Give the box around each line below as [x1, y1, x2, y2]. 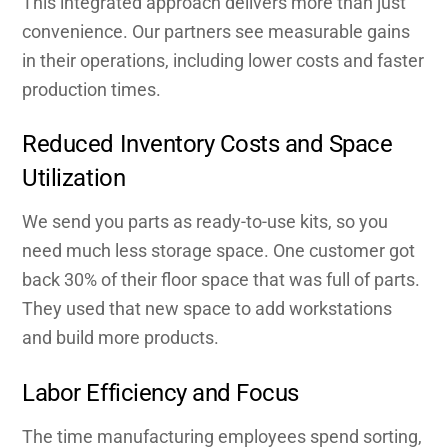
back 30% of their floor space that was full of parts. [22, 269, 421, 291]
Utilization [22, 163, 126, 193]
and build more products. [22, 327, 220, 349]
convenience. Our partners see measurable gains [22, 20, 411, 42]
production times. [22, 78, 162, 100]
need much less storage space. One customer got [22, 240, 416, 262]
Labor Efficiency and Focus [22, 377, 299, 407]
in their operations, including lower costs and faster [22, 49, 425, 71]
